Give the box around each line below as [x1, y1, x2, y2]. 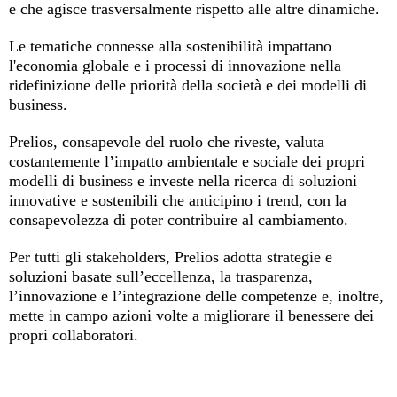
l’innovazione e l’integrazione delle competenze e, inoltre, [9, 286, 384, 305]
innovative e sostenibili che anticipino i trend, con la [9, 191, 346, 209]
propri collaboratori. [9, 325, 138, 344]
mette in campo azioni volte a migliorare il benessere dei [9, 306, 374, 324]
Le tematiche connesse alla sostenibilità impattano [9, 36, 331, 55]
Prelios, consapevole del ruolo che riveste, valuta [9, 132, 324, 151]
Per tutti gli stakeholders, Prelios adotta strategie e [9, 247, 332, 266]
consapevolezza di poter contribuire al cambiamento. [9, 210, 348, 229]
